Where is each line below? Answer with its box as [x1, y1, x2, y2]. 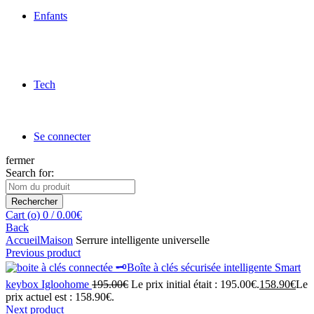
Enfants [34, 10, 67, 22]
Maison [40, 234, 73, 246]
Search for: [6, 167, 54, 179]
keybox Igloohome [6, 278, 92, 290]
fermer [6, 154, 34, 166]
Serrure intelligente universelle [73, 234, 210, 246]
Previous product [6, 247, 81, 259]
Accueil [6, 234, 40, 246]
